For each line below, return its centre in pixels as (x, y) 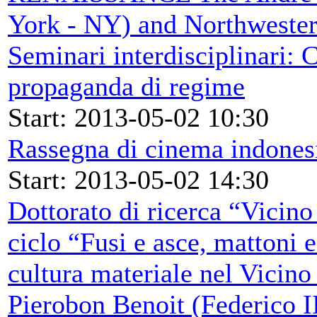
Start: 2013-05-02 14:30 (138, 179)
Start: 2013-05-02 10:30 (138, 117)
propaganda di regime (126, 86)
